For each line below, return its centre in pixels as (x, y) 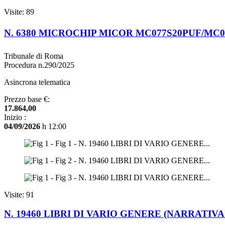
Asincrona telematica (37, 82)
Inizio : (15, 117)
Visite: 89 (19, 12)
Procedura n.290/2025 (39, 65)
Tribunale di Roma (34, 56)
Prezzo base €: (27, 99)
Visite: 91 (19, 194)
